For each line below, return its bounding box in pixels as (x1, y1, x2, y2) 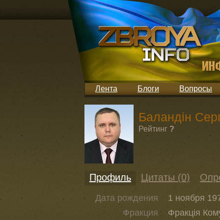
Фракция (123, 208, 158, 218)
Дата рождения (95, 193, 158, 203)
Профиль (89, 172, 131, 183)
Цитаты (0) (141, 172, 190, 183)
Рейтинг (138, 125, 167, 133)
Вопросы (179, 84, 212, 93)
